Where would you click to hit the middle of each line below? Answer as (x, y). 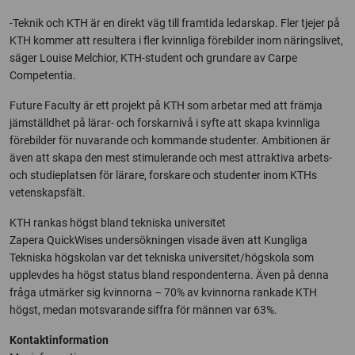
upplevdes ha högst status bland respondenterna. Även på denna (169, 275)
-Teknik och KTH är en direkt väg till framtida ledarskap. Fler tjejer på (175, 23)
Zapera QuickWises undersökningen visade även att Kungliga (158, 240)
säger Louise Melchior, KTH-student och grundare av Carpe (153, 58)
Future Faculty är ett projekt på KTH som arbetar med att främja (166, 105)
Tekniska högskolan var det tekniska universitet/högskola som (162, 258)
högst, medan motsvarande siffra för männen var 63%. (143, 310)
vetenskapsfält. (48, 193)
